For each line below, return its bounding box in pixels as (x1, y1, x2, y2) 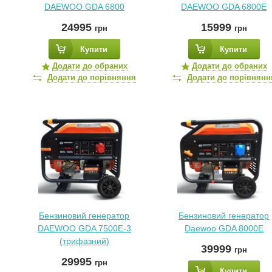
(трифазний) (59, 236, 109, 246)
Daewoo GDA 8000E (184, 223, 263, 233)
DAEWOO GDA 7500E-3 (37, 223, 131, 233)
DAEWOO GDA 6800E (181, 2, 267, 12)
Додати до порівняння (47, 73, 136, 82)
